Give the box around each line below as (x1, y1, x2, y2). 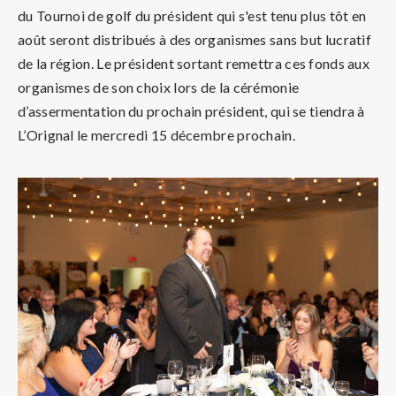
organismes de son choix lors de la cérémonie (18, 78, 300, 95)
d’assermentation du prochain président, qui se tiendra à (18, 102, 365, 119)
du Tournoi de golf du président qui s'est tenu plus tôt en (18, 6, 367, 24)
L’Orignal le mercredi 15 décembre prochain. (18, 126, 295, 143)
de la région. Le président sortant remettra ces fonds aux (18, 54, 370, 72)
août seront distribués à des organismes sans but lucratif (18, 30, 372, 48)
